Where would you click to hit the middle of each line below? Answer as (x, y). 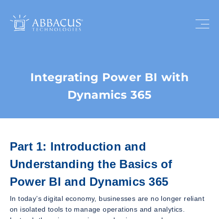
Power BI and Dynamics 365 (89, 182)
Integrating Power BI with (109, 77)
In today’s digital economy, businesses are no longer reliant (107, 198)
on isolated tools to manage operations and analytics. (98, 209)
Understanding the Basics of (91, 164)
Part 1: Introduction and (78, 146)
